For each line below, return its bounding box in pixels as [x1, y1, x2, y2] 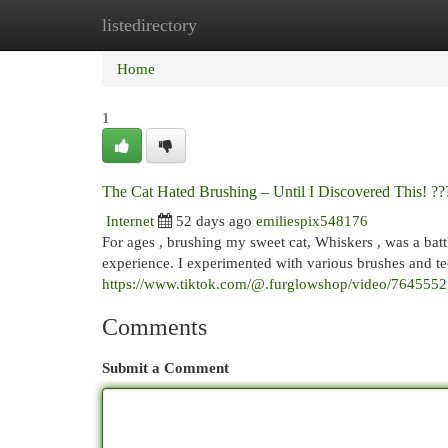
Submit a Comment [102, 359, 229, 376]
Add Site [339, 16, 393, 33]
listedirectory [102, 15, 197, 35]
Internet [106, 212, 154, 229]
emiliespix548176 [256, 212, 368, 229]
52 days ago [176, 212, 252, 229]
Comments [102, 314, 207, 340]
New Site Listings [200, 16, 309, 33]
